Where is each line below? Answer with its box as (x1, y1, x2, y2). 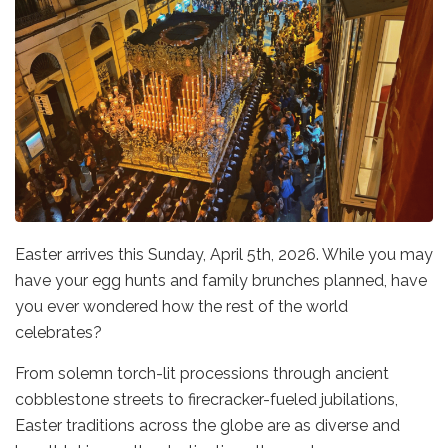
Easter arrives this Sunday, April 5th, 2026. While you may (15, 244, 433, 264)
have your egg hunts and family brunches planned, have (15, 270, 427, 290)
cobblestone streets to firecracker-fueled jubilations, (15, 389, 398, 409)
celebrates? (15, 322, 106, 342)
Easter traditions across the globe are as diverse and (15, 415, 400, 435)
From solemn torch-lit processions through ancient (15, 363, 389, 383)
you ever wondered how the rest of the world (15, 296, 348, 316)
